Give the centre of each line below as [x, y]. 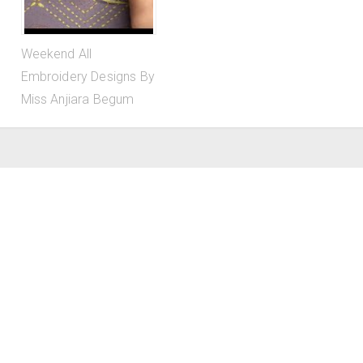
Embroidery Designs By [88, 77]
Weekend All [56, 54]
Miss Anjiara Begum [77, 99]
